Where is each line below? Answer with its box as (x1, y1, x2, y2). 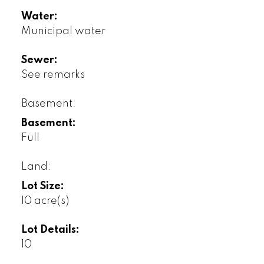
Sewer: (21, 55, 58, 66)
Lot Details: (21, 225, 80, 236)
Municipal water (21, 26, 105, 37)
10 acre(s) (21, 196, 69, 207)
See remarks (21, 70, 85, 81)
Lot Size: (21, 181, 64, 192)
